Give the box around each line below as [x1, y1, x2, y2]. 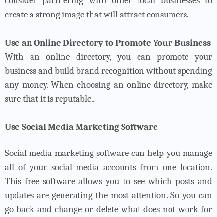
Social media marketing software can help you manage [5, 147, 212, 158]
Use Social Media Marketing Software [5, 121, 158, 132]
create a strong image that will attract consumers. [5, 9, 189, 20]
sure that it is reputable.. [5, 93, 95, 104]
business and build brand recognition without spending [5, 65, 212, 76]
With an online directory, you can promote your [5, 51, 212, 62]
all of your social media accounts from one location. [5, 161, 212, 172]
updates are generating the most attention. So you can [5, 189, 212, 201]
